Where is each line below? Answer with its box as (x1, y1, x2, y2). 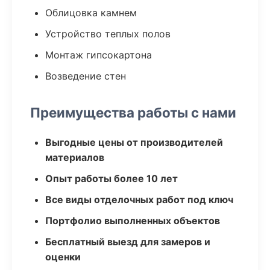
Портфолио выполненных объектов (45, 215, 220, 227)
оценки (45, 251, 81, 263)
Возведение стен (45, 70, 126, 82)
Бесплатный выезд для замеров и (45, 236, 210, 248)
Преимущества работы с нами (30, 104, 236, 121)
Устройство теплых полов (45, 28, 171, 40)
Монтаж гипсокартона (45, 49, 152, 61)
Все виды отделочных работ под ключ (45, 193, 233, 206)
